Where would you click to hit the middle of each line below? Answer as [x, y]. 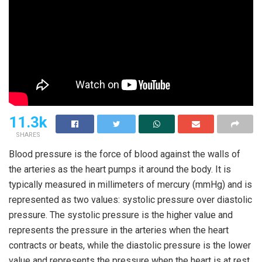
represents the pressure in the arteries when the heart [119, 230]
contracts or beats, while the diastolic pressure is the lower [130, 245]
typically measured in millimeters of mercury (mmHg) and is [130, 184]
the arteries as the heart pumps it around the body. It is [120, 169]
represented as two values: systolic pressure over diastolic [130, 199]
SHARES [28, 135]
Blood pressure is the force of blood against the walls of [125, 154]
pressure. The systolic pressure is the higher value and [121, 215]
